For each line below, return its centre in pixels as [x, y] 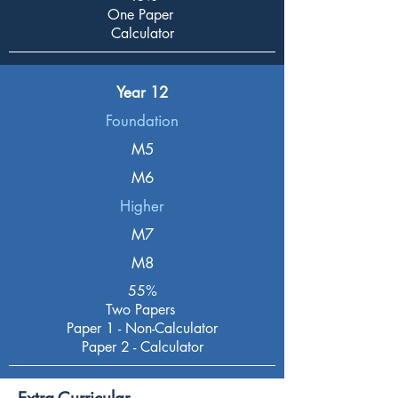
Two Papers [142, 310]
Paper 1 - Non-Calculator [142, 328]
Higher [142, 206]
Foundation [142, 121]
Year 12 [142, 92]
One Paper [142, 15]
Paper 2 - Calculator [142, 347]
